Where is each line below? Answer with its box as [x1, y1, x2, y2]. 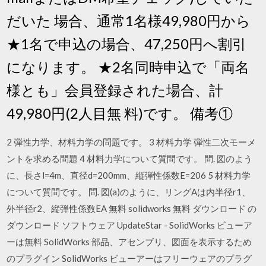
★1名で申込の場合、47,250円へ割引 [7, 34, 247, 52]
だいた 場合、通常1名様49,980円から [7, 11, 251, 29]
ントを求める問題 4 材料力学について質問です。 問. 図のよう [7, 153, 253, 164]
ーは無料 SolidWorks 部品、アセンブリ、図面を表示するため [7, 236, 252, 247]
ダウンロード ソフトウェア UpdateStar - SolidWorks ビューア [7, 219, 253, 230]
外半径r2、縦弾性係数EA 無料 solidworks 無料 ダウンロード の [7, 202, 257, 214]
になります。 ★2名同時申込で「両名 [7, 58, 250, 75]
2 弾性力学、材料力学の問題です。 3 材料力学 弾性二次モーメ [7, 136, 256, 147]
